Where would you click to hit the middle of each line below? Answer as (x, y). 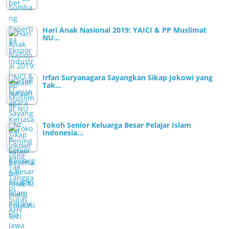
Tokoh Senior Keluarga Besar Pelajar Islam (117, 125)
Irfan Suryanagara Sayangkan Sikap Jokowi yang (128, 77)
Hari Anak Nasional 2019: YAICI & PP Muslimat (125, 30)
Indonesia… (63, 132)
